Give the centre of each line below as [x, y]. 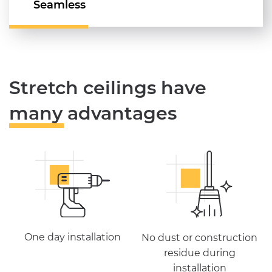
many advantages [93, 114]
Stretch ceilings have [108, 88]
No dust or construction [199, 238]
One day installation [73, 237]
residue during [199, 253]
